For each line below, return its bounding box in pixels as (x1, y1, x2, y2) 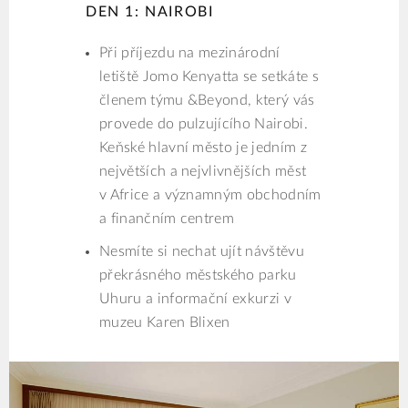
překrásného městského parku (99, 268, 297, 283)
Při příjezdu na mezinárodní (99, 46, 280, 61)
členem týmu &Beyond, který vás (99, 93, 315, 108)
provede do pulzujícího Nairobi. (99, 117, 308, 132)
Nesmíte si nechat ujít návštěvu (99, 244, 304, 260)
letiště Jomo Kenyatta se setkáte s (99, 69, 319, 85)
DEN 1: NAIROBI (86, 5, 214, 20)
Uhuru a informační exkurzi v (99, 291, 291, 307)
